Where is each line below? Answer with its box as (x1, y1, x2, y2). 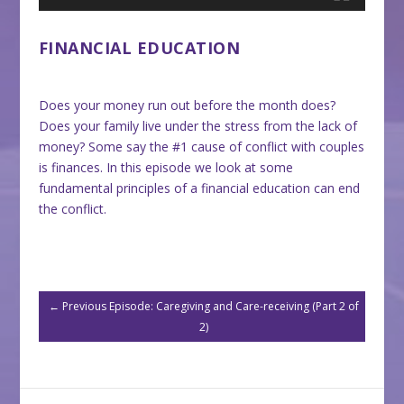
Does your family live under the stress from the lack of (38, 117, 357, 135)
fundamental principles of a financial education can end (38, 179, 360, 197)
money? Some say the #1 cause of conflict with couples (38, 138, 364, 156)
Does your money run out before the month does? (38, 96, 335, 115)
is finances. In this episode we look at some (38, 159, 293, 177)
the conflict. (38, 200, 106, 218)
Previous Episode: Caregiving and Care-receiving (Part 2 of (61, 298, 359, 315)
